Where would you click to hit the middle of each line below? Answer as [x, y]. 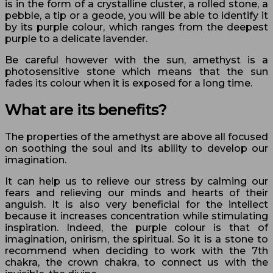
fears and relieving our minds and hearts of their [136, 193]
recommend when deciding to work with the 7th [136, 250]
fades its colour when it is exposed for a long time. [129, 83]
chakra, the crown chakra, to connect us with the [136, 262]
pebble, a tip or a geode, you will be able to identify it [136, 15]
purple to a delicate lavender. [76, 38]
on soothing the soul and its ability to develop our [136, 148]
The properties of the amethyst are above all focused [136, 136]
